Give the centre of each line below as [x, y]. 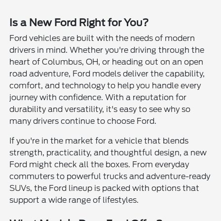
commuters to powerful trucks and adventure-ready [110, 177]
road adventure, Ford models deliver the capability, [107, 74]
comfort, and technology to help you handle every [105, 86]
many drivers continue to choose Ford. [83, 121]
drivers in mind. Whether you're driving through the [107, 50]
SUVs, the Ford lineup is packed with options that [105, 188]
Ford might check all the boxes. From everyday [99, 165]
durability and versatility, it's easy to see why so [100, 110]
